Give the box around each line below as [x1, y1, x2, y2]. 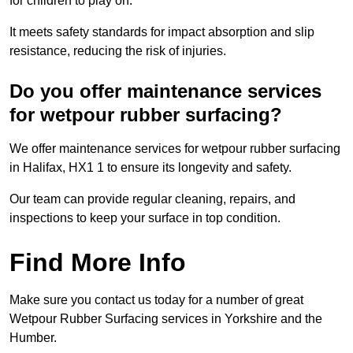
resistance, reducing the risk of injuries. [9, 44, 226, 58]
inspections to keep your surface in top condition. [9, 211, 281, 225]
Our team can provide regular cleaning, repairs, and [9, 192, 295, 206]
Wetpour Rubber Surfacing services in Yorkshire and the [9, 312, 322, 326]
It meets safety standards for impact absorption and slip [9, 25, 314, 39]
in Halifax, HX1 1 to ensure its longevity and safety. [9, 161, 292, 175]
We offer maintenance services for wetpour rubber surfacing [9, 142, 340, 156]
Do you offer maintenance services [9, 80, 321, 102]
